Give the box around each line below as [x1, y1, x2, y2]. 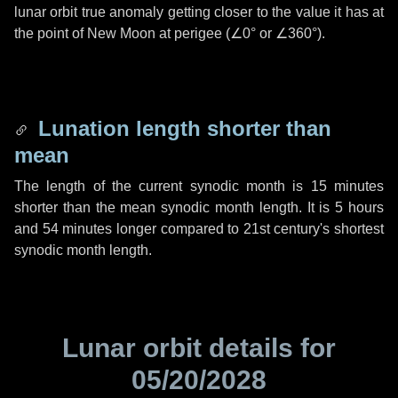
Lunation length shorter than [32, 116, 331, 140]
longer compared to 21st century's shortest [112, 221, 384, 236]
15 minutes [310, 179, 385, 194]
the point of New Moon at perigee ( [14, 26, 230, 41]
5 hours [335, 200, 385, 215]
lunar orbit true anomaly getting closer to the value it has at [14, 4, 384, 20]
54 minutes [42, 221, 113, 236]
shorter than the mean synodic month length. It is [14, 200, 336, 215]
